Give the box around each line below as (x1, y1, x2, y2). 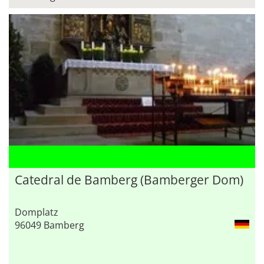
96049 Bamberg (15, 219, 84, 232)
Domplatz (15, 206, 58, 219)
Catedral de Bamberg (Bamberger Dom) (15, 171, 243, 189)
